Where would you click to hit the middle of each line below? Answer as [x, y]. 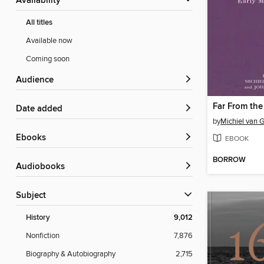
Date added [42, 109]
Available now [49, 41]
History [38, 218]
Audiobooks [43, 167]
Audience [38, 80]
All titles [39, 23]
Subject [34, 196]
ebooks [34, 138]
